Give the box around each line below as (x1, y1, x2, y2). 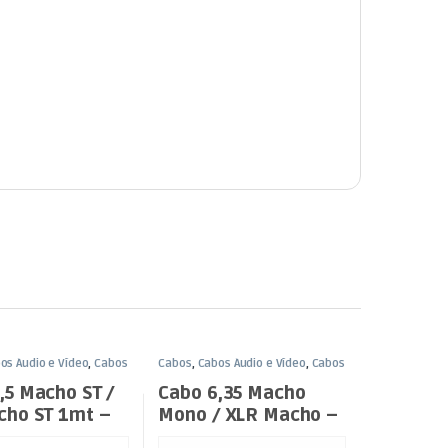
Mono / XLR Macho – (158, 404, 338, 427)
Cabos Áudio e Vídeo (197, 355, 306, 371)
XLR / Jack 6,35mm (158, 367, 259, 383)
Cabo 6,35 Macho (158, 382, 306, 405)
